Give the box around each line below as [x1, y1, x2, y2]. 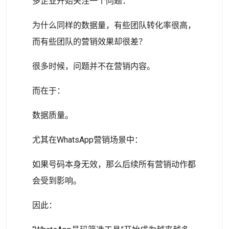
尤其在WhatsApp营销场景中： [32, 135, 143, 145]
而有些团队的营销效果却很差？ [32, 37, 147, 47]
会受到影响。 [32, 176, 81, 186]
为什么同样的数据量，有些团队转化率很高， [32, 20, 196, 30]
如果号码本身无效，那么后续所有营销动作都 [32, 159, 196, 169]
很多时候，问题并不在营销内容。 [32, 61, 155, 71]
